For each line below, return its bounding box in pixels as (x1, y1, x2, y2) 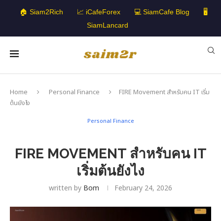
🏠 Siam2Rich (19, 8, 63, 16)
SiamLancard (87, 21, 128, 29)
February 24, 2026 (114, 183, 172, 193)
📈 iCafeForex (76, 8, 120, 16)
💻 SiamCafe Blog (134, 8, 189, 16)
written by (49, 183, 83, 193)
